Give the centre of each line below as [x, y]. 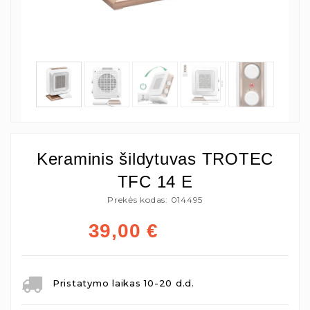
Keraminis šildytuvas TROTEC [155, 158]
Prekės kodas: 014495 [155, 199]
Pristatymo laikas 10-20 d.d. [123, 283]
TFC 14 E [155, 181]
